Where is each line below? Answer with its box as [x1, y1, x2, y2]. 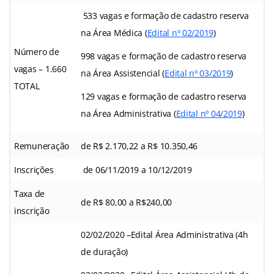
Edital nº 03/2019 [165, 67, 231, 79]
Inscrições [14, 163, 54, 176]
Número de [14, 45, 59, 57]
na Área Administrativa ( [81, 107, 176, 119]
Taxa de [14, 187, 45, 199]
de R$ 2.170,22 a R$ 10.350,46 [81, 139, 198, 152]
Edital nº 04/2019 [176, 107, 242, 119]
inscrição [14, 204, 50, 217]
